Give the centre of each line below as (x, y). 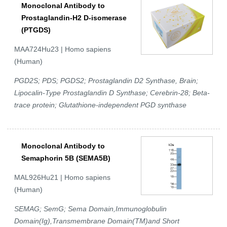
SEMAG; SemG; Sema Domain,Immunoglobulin (90, 209)
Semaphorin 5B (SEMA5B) (66, 158)
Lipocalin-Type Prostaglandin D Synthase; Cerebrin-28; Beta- (112, 93)
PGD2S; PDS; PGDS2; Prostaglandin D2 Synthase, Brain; (106, 81)
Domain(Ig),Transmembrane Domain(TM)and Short (97, 221)
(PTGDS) (36, 30)
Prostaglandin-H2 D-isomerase (74, 18)
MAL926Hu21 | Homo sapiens (62, 178)
